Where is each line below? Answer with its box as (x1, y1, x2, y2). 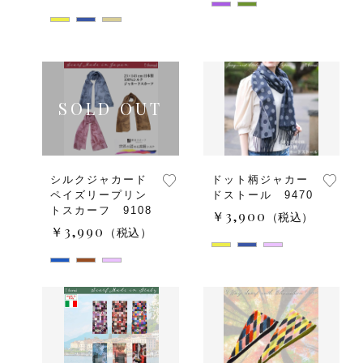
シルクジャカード (50, 173, 147, 186)
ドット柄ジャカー (211, 173, 309, 186)
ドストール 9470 (211, 189, 314, 202)
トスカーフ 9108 (50, 204, 152, 217)
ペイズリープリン (50, 189, 147, 202)
